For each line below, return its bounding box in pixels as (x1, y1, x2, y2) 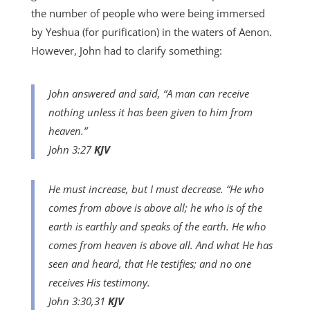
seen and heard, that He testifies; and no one (48, 257, 251, 271)
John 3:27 (48, 143, 94, 156)
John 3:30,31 (48, 294, 108, 308)
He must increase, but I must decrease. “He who (48, 182, 264, 196)
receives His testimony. (48, 275, 150, 289)
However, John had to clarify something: (30, 44, 222, 57)
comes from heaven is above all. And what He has (48, 238, 273, 252)
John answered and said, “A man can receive (48, 86, 249, 100)
